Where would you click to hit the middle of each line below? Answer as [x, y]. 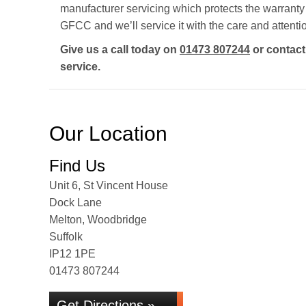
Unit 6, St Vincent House [109, 185]
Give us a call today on [120, 50]
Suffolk [66, 237]
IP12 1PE [72, 254]
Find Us [77, 166]
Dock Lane [75, 203]
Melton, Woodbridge [98, 220]
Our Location [108, 134]
